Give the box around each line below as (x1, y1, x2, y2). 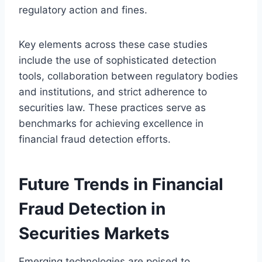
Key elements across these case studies (19, 38, 208, 50)
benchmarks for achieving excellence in (19, 117, 204, 129)
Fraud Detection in (19, 198, 166, 219)
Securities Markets (19, 223, 170, 243)
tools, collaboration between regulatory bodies (19, 70, 238, 82)
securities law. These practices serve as (19, 101, 206, 113)
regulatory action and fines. (19, 4, 147, 16)
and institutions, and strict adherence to (19, 85, 207, 98)
